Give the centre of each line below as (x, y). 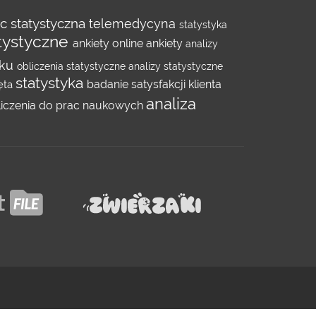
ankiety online (109, 43)
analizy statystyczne (176, 66)
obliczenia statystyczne (73, 66)
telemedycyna (134, 24)
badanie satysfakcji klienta (154, 84)
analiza (171, 104)
